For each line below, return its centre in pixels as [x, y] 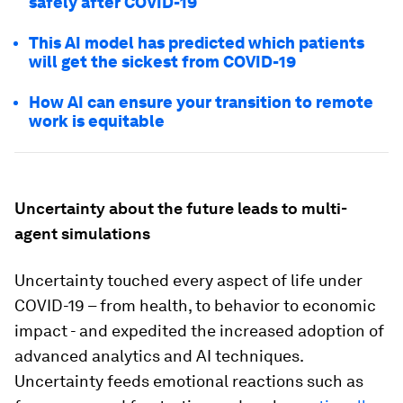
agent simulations [82, 233]
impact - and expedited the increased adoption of [199, 331]
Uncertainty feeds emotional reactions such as [189, 381]
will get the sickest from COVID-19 [162, 62]
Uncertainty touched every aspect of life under [188, 280]
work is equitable [97, 121]
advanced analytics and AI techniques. [159, 356]
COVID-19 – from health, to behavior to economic [195, 305]
